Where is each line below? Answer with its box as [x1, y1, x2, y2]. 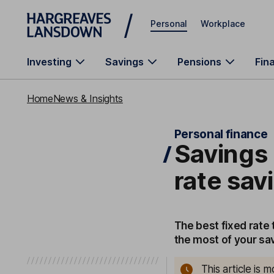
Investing [27, 56, 72, 68]
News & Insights [53, 92, 123, 105]
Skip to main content [27, 10, 115, 20]
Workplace [201, 18, 245, 29]
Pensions [177, 56, 221, 68]
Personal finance [174, 127, 268, 141]
